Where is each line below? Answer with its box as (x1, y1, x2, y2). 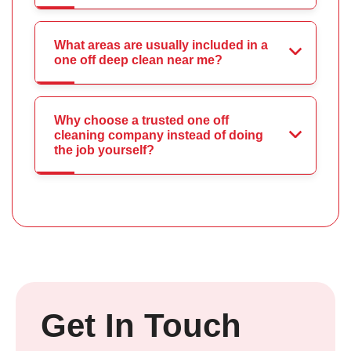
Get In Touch (41, 307, 241, 345)
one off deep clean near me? (54, 53, 223, 67)
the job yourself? (54, 143, 154, 157)
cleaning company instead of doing (54, 128, 263, 143)
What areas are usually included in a (54, 38, 268, 52)
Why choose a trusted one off (54, 114, 229, 128)
